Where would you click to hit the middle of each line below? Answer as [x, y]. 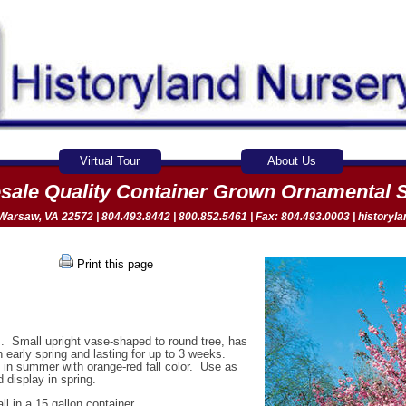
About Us [292, 160]
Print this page [115, 264]
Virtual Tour [110, 160]
